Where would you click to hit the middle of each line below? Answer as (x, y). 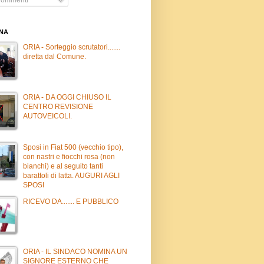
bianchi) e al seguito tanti (63, 166)
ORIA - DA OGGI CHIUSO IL (67, 97)
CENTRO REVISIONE (58, 106)
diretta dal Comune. (55, 56)
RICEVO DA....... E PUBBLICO (71, 201)
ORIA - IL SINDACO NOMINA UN (75, 251)
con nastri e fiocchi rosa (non (69, 156)
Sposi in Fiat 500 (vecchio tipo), (73, 147)
